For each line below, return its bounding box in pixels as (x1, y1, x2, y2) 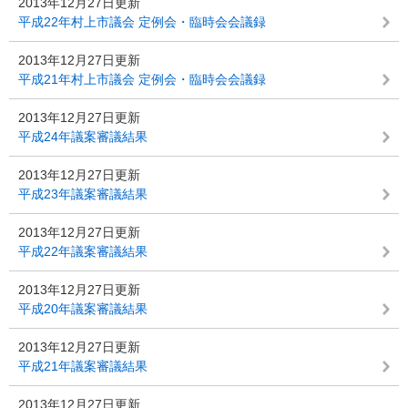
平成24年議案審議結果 (18, 129, 148, 144)
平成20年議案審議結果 (18, 301, 148, 316)
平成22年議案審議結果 (18, 244, 148, 259)
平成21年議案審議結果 (18, 359, 148, 373)
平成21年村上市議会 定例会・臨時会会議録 (18, 72, 266, 87)
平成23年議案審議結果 (18, 187, 148, 201)
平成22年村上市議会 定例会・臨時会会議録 (18, 15, 266, 29)
